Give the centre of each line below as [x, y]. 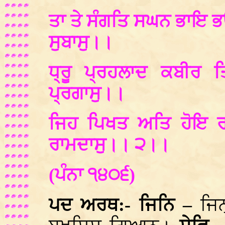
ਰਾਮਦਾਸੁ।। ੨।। [109, 145]
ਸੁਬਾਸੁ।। [81, 42]
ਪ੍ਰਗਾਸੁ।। [87, 93]
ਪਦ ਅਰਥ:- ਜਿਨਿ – [125, 205]
